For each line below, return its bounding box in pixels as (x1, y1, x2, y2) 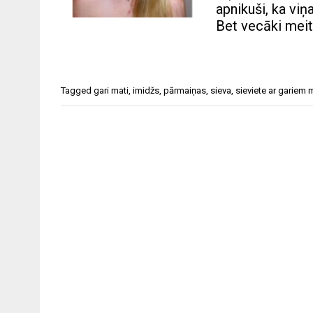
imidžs (133, 85, 159, 96)
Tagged (61, 85, 94, 96)
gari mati (94, 85, 129, 96)
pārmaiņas (163, 85, 206, 96)
